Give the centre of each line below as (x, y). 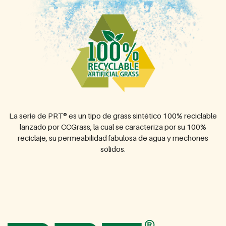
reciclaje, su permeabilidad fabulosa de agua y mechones (113, 138)
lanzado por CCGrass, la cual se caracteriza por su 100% (113, 127)
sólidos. (113, 149)
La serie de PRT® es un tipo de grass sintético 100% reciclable (113, 116)
